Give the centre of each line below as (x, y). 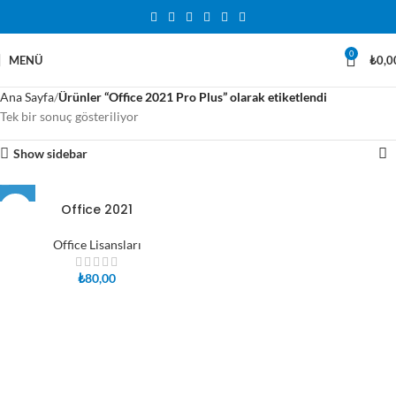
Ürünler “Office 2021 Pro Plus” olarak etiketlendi (193, 97)
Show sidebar (51, 153)
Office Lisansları (97, 244)
